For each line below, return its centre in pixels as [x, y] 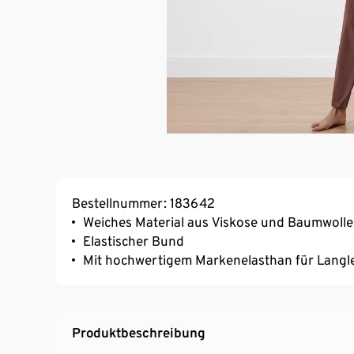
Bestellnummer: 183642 [143, 203]
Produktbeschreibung [139, 333]
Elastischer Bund [134, 241]
